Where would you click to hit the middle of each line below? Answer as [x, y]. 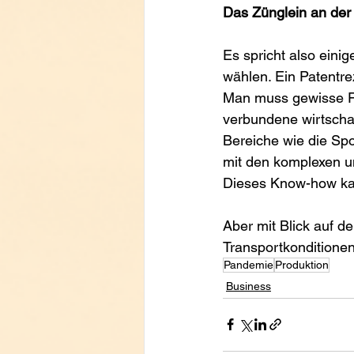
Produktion [302, 264]
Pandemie [249, 264]
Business [249, 286]
